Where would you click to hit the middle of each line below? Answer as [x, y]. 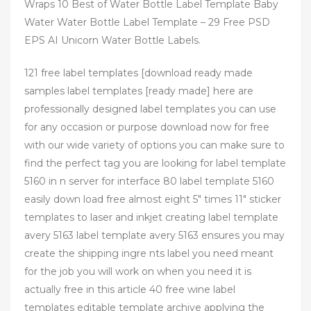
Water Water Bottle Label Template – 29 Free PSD [147, 23]
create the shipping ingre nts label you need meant [149, 254]
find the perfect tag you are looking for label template [155, 163]
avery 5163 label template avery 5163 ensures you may [154, 236]
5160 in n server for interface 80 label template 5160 [149, 182]
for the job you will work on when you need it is [138, 272]
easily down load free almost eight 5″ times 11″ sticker [153, 200]
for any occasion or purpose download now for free [147, 127]
